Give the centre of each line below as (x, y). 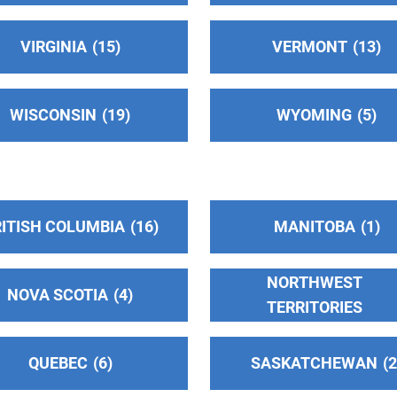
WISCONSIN (54, 114)
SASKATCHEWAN (315, 362)
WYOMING (315, 114)
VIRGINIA (53, 46)
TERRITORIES (314, 307)
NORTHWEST (314, 282)
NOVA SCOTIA (58, 294)
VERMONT (310, 46)
